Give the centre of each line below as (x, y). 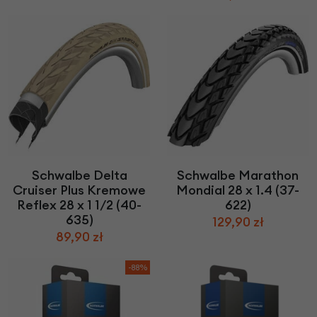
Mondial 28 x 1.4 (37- (238, 190)
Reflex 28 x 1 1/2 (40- (79, 205)
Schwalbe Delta (79, 175)
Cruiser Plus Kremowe (79, 190)
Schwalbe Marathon (238, 175)
